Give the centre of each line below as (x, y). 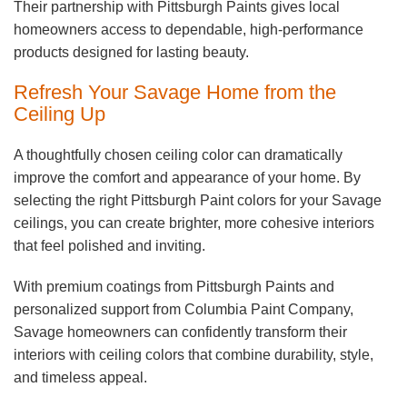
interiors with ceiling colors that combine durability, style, (194, 355)
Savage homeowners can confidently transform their (180, 333)
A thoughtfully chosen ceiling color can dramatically (178, 155)
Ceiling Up (60, 114)
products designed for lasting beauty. (131, 53)
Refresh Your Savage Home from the (175, 93)
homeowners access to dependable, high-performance (189, 30)
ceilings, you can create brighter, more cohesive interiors (194, 223)
